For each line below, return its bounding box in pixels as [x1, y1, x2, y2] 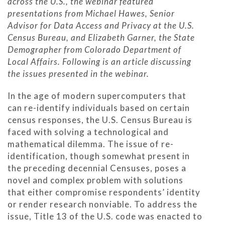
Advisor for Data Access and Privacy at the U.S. [8, 20, 194, 31]
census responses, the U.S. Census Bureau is [8, 114, 192, 125]
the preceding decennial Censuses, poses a [8, 162, 186, 173]
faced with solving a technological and [8, 126, 169, 137]
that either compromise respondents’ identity [8, 186, 200, 197]
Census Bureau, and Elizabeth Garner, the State [8, 32, 195, 43]
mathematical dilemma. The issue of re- [8, 138, 174, 149]
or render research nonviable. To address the [8, 198, 197, 209]
